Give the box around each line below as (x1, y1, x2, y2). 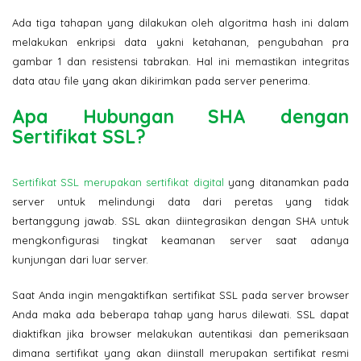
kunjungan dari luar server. (12, 252, 148, 266)
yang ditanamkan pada (223, 175, 350, 189)
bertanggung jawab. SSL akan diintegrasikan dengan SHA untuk (12, 214, 349, 227)
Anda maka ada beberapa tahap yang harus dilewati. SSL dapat (12, 307, 349, 321)
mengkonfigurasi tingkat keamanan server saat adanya (12, 233, 349, 247)
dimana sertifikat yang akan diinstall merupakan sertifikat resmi (12, 346, 349, 359)
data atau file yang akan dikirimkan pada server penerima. (12, 73, 310, 87)
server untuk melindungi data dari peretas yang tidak (12, 194, 349, 208)
